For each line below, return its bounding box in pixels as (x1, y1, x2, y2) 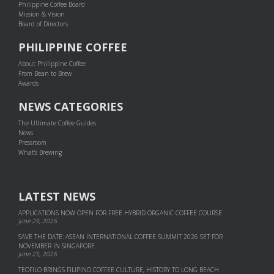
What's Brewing (18, 147, 62, 157)
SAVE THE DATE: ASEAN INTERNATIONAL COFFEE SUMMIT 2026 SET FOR (18, 232, 223, 241)
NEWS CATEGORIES (18, 98, 123, 114)
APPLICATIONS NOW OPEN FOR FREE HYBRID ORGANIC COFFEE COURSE (18, 208, 222, 217)
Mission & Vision (18, 9, 65, 18)
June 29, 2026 (18, 216, 57, 225)
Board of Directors (18, 19, 68, 28)
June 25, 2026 (18, 249, 57, 258)
